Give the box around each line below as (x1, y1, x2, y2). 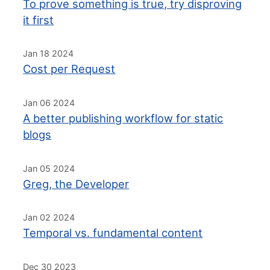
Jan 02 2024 (23, 212, 75, 223)
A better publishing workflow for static (23, 111, 224, 125)
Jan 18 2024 (23, 48, 74, 59)
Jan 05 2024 (23, 163, 75, 174)
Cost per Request (23, 62, 116, 76)
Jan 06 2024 (23, 97, 75, 108)
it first (23, 13, 54, 27)
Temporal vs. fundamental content (23, 226, 203, 240)
